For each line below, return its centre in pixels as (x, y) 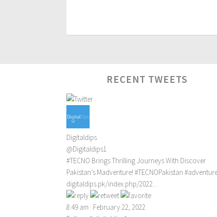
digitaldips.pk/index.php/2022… (113, 184)
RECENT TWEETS (147, 79)
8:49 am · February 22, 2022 (106, 207)
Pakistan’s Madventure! (101, 172)
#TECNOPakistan (159, 172)
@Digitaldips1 (86, 149)
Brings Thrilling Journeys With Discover (148, 161)
